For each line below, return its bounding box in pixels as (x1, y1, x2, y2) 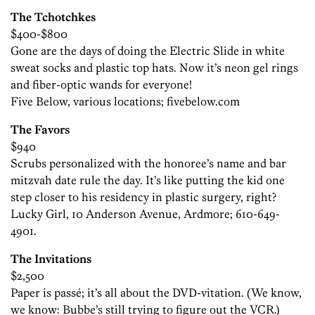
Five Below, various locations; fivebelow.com (11, 94, 240, 109)
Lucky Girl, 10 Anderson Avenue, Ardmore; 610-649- (11, 207, 280, 221)
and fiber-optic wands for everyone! (11, 77, 192, 92)
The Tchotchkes (11, 10, 96, 25)
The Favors (11, 122, 70, 137)
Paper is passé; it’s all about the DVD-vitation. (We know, (11, 285, 302, 300)
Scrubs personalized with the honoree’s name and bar (11, 156, 286, 171)
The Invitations (11, 252, 91, 266)
